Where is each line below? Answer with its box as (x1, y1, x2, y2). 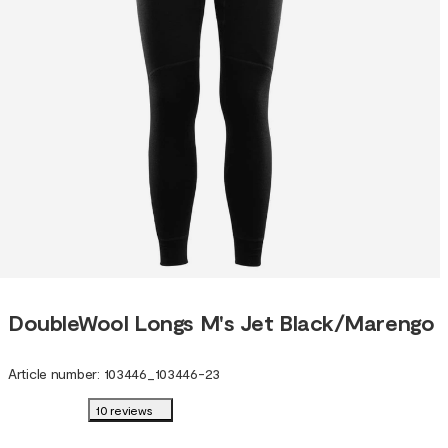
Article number (8, 365, 98, 383)
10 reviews (96, 403, 153, 418)
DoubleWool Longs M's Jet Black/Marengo (8, 308, 435, 335)
